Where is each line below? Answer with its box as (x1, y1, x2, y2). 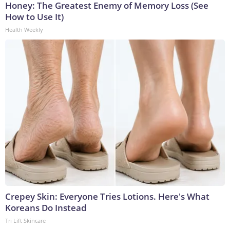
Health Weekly (5, 26, 43, 34)
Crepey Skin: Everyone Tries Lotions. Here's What (5, 190, 209, 203)
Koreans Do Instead (5, 202, 87, 214)
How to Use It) (5, 11, 64, 23)
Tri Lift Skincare (5, 217, 46, 225)
